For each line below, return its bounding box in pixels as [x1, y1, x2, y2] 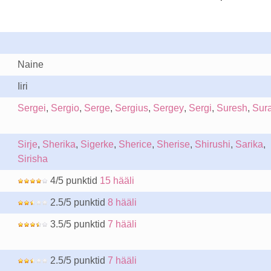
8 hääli [107, 197, 137, 207]
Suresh [216, 103, 247, 113]
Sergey [152, 103, 184, 113]
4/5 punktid [47, 175, 100, 186]
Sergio [50, 103, 79, 113]
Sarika [235, 139, 263, 149]
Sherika [42, 139, 76, 149]
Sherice [118, 139, 152, 149]
